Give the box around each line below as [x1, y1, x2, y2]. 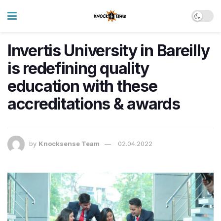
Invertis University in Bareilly [7, 41, 210, 60]
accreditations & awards [7, 94, 180, 113]
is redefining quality [7, 59, 149, 78]
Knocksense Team [38, 140, 100, 148]
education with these [7, 76, 157, 96]
